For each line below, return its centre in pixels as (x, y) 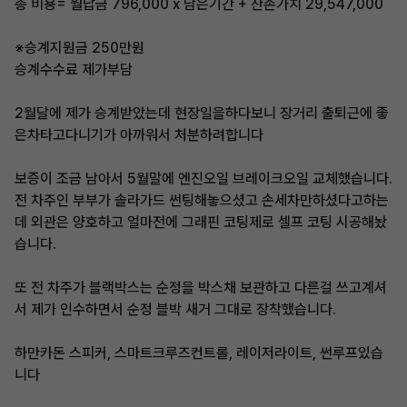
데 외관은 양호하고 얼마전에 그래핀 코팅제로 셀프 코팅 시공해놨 (201, 222)
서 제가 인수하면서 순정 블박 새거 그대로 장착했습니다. (175, 309)
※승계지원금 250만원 (79, 48)
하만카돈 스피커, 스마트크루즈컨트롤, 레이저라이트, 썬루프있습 (199, 353)
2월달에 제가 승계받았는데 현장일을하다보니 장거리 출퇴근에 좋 (202, 113)
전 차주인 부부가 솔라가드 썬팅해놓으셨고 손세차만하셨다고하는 (202, 200)
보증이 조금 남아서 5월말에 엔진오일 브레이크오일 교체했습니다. (203, 179)
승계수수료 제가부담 (74, 69)
